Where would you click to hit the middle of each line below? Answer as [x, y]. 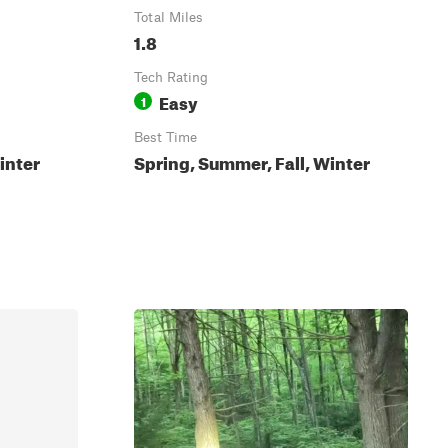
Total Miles [168, 17]
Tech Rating [171, 77]
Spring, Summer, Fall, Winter [252, 160]
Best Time [165, 137]
